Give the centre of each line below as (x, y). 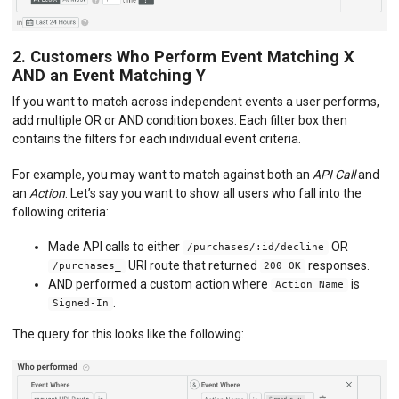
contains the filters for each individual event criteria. (157, 139)
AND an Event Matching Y (109, 76)
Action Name (309, 285)
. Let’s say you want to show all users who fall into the (213, 193)
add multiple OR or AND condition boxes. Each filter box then (180, 121)
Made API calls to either (115, 246)
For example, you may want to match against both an (163, 174)
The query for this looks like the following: (128, 334)
